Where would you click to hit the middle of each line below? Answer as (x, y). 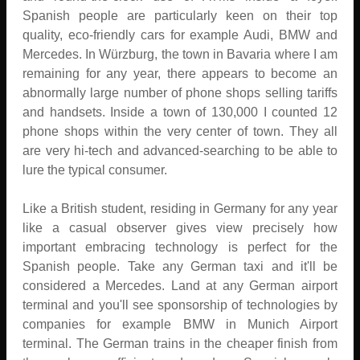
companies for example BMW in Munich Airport (180, 324)
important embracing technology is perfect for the (180, 247)
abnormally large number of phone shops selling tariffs (180, 92)
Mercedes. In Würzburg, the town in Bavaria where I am (180, 54)
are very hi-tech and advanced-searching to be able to (180, 150)
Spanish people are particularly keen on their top (180, 15)
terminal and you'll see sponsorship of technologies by (180, 305)
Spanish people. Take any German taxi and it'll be (180, 266)
